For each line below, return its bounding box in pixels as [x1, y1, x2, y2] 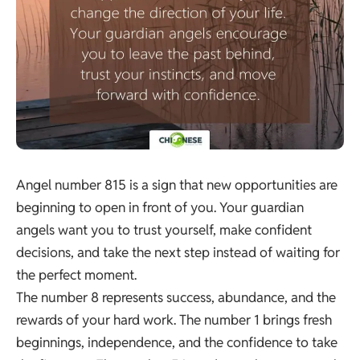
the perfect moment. [16, 266, 137, 284]
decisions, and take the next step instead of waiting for [16, 243, 340, 261]
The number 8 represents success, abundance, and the [16, 288, 336, 306]
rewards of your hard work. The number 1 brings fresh [16, 311, 332, 329]
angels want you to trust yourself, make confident [16, 221, 312, 239]
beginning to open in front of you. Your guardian [16, 198, 304, 216]
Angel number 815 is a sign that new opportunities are [16, 176, 337, 194]
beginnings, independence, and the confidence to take [16, 333, 337, 351]
